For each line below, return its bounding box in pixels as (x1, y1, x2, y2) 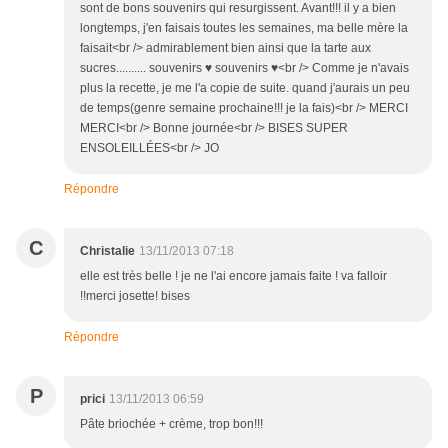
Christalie (80, 244, 135, 259)
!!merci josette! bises (80, 289, 190, 304)
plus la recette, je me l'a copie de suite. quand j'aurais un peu (80, 81, 410, 96)
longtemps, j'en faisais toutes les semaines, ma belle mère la (80, 21, 408, 36)
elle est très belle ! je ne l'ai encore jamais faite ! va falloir (80, 269, 387, 284)
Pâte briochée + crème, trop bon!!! (80, 417, 263, 432)
